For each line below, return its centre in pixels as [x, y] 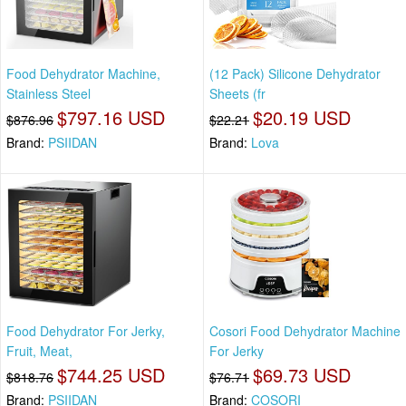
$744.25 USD [111, 375]
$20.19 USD [302, 117]
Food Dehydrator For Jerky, [86, 331]
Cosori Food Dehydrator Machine [305, 331]
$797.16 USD [111, 117]
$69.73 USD [302, 375]
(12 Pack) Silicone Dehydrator [295, 73]
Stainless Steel [48, 93]
